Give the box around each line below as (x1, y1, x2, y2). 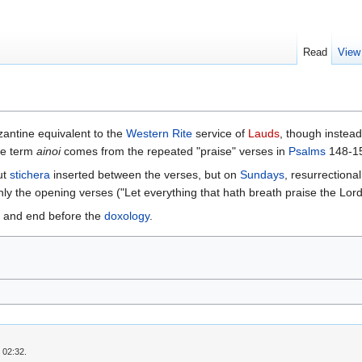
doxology (104, 209, 149, 223)
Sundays (240, 168, 284, 182)
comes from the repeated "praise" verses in (61, 145, 288, 158)
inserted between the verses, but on (50, 168, 240, 182)
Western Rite (126, 127, 192, 141)
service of (192, 127, 248, 141)
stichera (10, 168, 50, 182)
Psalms (288, 145, 326, 158)
